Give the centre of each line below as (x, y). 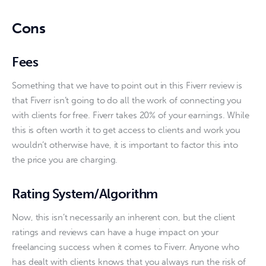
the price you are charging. (65, 160)
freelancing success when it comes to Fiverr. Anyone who (127, 247)
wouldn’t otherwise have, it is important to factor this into (126, 145)
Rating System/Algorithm (85, 194)
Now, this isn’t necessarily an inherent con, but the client (125, 218)
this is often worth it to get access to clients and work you (128, 130)
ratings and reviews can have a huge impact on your (117, 232)
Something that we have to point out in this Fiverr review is (129, 86)
